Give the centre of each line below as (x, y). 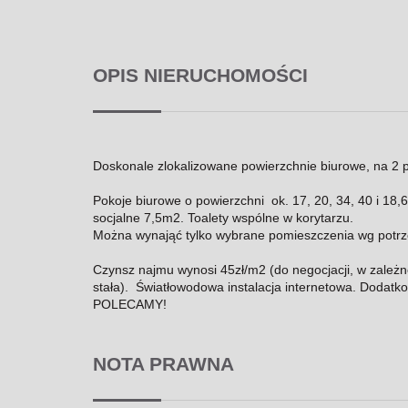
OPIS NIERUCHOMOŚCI (200, 75)
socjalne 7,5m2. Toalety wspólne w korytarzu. (223, 217)
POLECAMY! (130, 304)
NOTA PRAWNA (163, 363)
